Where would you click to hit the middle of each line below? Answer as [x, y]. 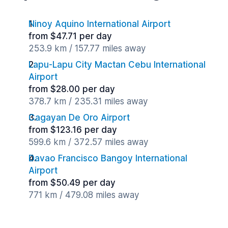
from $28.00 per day [72, 89]
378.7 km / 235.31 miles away [88, 101]
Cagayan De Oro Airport [79, 118]
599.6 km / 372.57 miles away [88, 142]
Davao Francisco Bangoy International [108, 158]
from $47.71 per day [70, 36]
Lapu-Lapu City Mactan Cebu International [117, 65]
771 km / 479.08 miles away [84, 195]
